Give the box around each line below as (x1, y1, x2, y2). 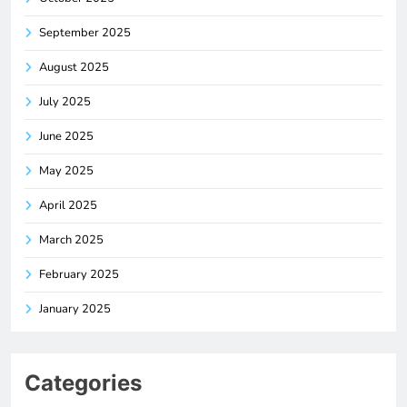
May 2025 (39, 163, 94, 180)
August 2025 (39, 59, 109, 76)
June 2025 (39, 128, 94, 145)
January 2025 (39, 301, 111, 318)
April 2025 (39, 197, 97, 214)
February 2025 (39, 266, 119, 283)
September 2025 (39, 25, 131, 42)
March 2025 (39, 232, 104, 249)
